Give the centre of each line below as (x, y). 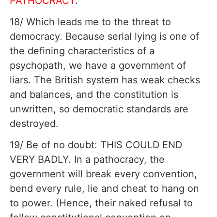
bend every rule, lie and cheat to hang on (104, 189)
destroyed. (34, 124)
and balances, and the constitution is (94, 95)
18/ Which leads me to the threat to (90, 22)
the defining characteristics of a (82, 51)
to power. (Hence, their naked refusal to (101, 203)
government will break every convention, (103, 174)
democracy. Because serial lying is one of (104, 37)
